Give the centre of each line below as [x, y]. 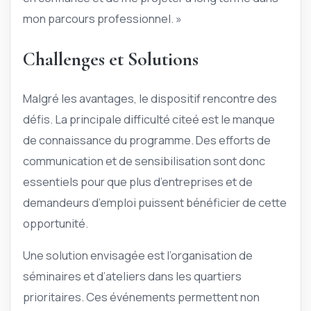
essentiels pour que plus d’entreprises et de [138, 181]
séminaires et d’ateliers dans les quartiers [132, 276]
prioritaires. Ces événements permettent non [141, 297]
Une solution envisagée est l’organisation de [138, 255]
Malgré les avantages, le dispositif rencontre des [150, 98]
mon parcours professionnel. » [102, 19]
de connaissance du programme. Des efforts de [147, 140]
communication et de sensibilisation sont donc [144, 160]
